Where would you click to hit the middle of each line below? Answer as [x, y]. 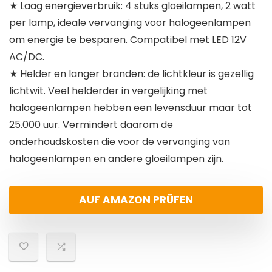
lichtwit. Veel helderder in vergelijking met [108, 91]
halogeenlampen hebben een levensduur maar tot [131, 108]
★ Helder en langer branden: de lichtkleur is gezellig [131, 74]
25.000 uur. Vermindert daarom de [91, 125]
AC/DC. [27, 57]
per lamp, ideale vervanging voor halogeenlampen [130, 23]
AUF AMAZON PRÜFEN [136, 200]
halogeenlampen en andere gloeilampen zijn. [116, 159]
